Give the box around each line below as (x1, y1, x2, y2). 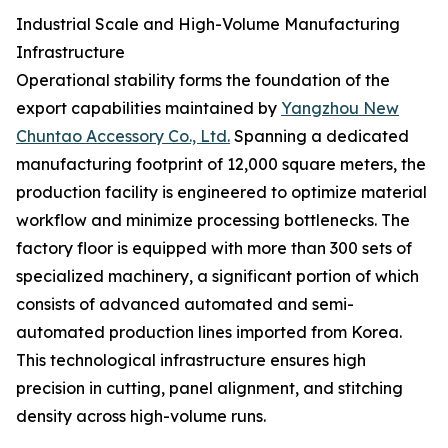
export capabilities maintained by (16, 98, 281, 118)
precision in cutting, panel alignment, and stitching (16, 378, 403, 398)
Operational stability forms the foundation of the (16, 70, 390, 90)
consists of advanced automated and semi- (16, 294, 354, 314)
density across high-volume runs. (16, 406, 266, 426)
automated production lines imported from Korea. (16, 322, 402, 342)
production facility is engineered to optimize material (16, 182, 427, 202)
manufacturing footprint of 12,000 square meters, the (16, 154, 426, 174)
